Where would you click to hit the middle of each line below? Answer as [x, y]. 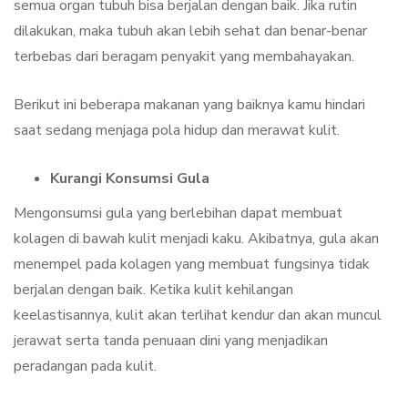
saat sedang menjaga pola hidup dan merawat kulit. [177, 131]
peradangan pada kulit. [85, 367]
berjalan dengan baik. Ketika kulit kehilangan [153, 290]
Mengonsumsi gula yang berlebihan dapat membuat [178, 214]
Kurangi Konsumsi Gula [130, 179]
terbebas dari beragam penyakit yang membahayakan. [184, 57]
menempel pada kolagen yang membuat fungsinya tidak [192, 265]
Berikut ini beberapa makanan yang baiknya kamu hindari [189, 105]
